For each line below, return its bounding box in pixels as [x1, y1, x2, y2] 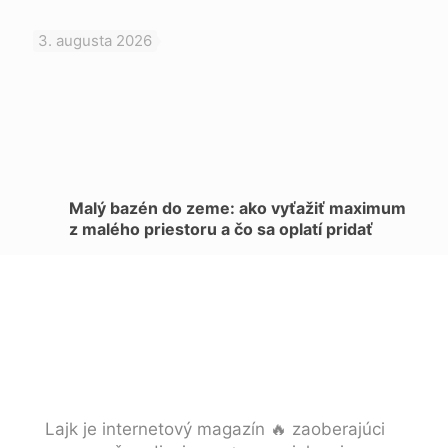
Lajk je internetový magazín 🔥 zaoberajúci [45, 419, 385, 440]
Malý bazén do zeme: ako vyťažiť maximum [69, 198, 406, 218]
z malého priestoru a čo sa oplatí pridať [69, 219, 373, 239]
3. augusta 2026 [38, 31, 152, 50]
